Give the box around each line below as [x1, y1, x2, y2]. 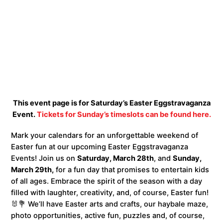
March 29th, [11, 165, 54, 174]
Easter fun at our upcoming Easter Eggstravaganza [11, 142, 189, 151]
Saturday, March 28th [77, 153, 154, 163]
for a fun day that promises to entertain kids [54, 165, 210, 174]
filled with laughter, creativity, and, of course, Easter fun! [11, 188, 209, 197]
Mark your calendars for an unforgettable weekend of [11, 130, 199, 140]
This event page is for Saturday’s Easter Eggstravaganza [12, 98, 211, 108]
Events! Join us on [11, 153, 78, 163]
